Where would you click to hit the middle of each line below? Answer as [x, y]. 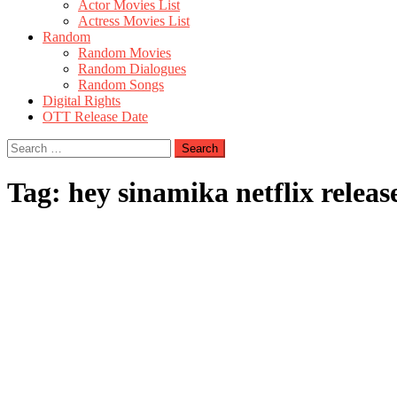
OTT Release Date [95, 117]
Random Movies [125, 53]
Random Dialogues [132, 69]
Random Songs [121, 85]
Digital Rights [82, 101]
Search [25, 146]
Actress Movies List [134, 21]
